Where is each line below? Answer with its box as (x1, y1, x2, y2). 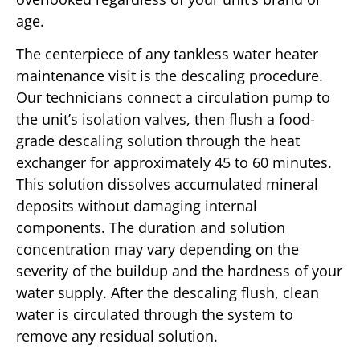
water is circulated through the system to (16, 304, 293, 324)
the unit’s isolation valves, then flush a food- (16, 108, 315, 129)
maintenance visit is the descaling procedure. (16, 65, 323, 85)
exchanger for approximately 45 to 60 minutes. (16, 152, 332, 172)
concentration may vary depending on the (16, 239, 299, 259)
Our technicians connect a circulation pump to (16, 87, 330, 107)
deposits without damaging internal (16, 195, 257, 215)
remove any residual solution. (16, 325, 218, 346)
